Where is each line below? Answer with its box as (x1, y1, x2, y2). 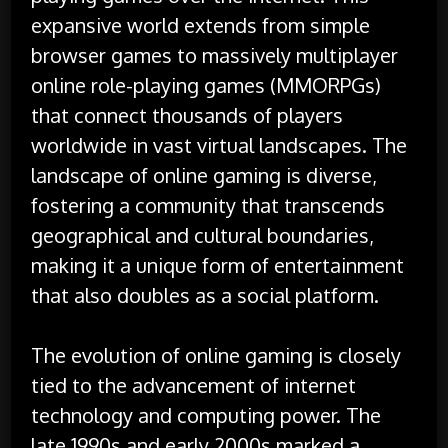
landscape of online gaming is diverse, (31, 161, 378, 188)
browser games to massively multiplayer (31, 41, 399, 68)
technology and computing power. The (31, 401, 382, 428)
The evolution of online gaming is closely (31, 341, 402, 368)
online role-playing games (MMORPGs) (31, 71, 382, 98)
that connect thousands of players (31, 101, 344, 128)
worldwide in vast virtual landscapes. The (31, 131, 408, 158)
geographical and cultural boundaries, (31, 221, 375, 248)
